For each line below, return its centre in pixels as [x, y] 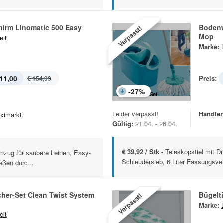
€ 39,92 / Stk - [144, 152]
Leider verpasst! [136, 114]
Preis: [208, 78]
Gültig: [123, 124]
